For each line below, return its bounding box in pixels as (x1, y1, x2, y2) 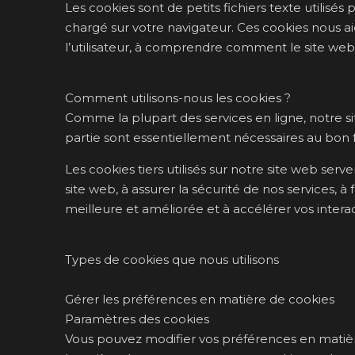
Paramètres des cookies (65, 311, 209, 327)
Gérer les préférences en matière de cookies (65, 292, 334, 307)
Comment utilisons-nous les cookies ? (65, 90, 291, 106)
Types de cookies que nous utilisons (65, 252, 279, 268)
